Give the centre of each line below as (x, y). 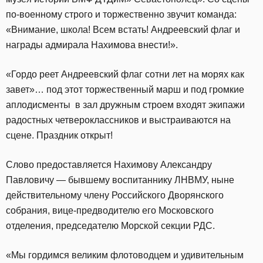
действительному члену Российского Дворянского (115, 195)
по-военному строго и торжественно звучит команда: (121, 15)
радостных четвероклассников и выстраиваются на (118, 120)
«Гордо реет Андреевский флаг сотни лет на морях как (125, 75)
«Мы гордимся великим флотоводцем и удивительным (125, 255)
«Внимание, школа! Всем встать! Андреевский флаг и (123, 30)
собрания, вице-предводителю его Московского (110, 211)
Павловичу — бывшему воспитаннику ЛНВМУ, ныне (120, 180)
